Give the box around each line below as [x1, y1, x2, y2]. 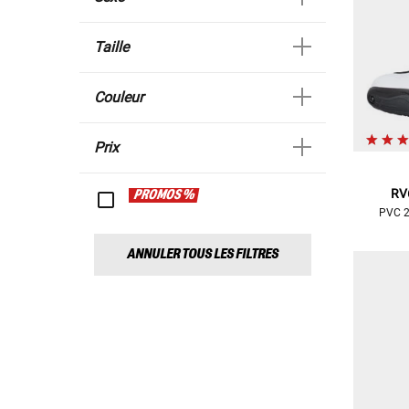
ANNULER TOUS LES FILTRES [127, 246, 278, 262]
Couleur [94, 88, 143, 106]
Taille [94, 37, 129, 56]
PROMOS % [132, 187, 196, 203]
